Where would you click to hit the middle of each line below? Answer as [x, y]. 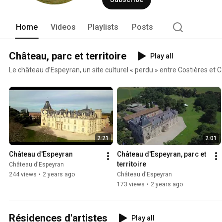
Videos [63, 27]
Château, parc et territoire [68, 56]
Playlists [103, 27]
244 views [23, 175]
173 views [131, 185]
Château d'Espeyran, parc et [162, 154]
